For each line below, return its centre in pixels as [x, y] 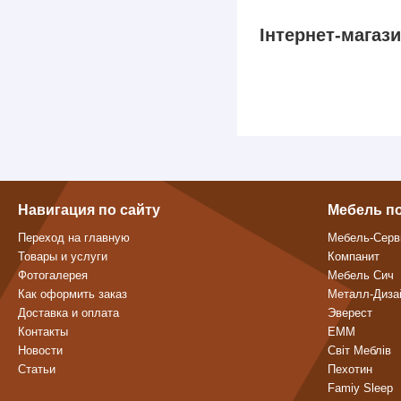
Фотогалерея [53, 276]
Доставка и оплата [68, 313]
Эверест [350, 313]
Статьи [37, 370]
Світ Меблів [359, 351]
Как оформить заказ [73, 294]
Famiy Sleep [360, 388]
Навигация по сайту [89, 210]
